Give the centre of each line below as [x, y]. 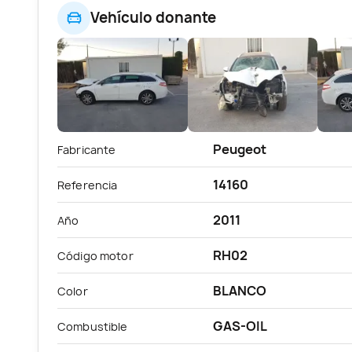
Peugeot [240, 149]
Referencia [88, 185]
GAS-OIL [240, 326]
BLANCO [240, 290]
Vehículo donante [153, 18]
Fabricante [87, 149]
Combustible [93, 326]
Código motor [95, 255]
